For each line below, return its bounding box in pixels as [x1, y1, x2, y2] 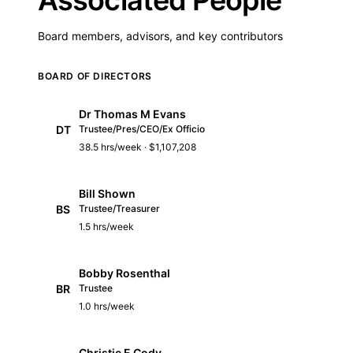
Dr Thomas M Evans [79, 106, 186, 121]
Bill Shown [79, 186, 136, 200]
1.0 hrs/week [79, 299, 135, 312]
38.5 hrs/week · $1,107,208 [79, 140, 196, 153]
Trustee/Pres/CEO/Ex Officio [79, 122, 205, 135]
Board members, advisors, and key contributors [38, 28, 283, 43]
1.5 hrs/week [79, 220, 134, 232]
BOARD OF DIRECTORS [38, 69, 152, 82]
